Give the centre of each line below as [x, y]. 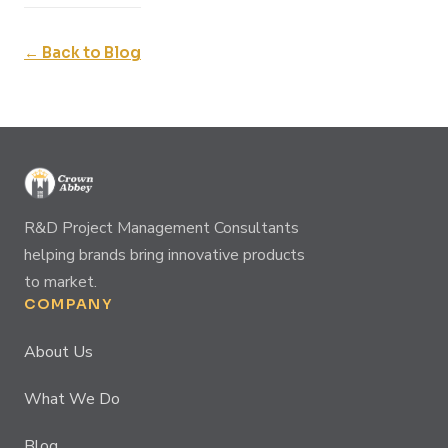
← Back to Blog [82, 52]
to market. [60, 282]
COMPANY [68, 304]
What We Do [72, 399]
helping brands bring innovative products [164, 255]
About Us [58, 352]
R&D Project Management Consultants [161, 228]
